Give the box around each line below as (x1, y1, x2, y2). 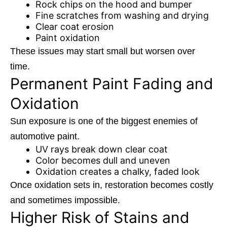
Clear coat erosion (35, 21, 114, 32)
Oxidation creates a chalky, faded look (35, 166, 200, 177)
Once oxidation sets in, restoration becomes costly (10, 180, 213, 191)
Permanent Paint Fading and (10, 74, 213, 93)
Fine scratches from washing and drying (35, 10, 209, 21)
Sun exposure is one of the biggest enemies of (10, 116, 198, 127)
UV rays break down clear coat (35, 144, 168, 155)
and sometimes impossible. (10, 195, 120, 206)
